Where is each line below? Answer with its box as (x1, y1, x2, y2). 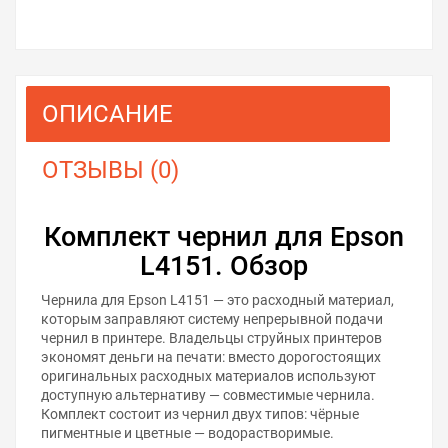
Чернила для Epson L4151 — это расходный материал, (41, 291, 394, 308)
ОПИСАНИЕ (42, 99, 173, 128)
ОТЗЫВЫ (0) (42, 155, 179, 184)
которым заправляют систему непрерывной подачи (41, 310, 383, 327)
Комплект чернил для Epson (44, 220, 404, 253)
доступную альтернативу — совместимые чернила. (41, 386, 375, 403)
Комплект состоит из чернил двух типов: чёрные (41, 405, 359, 422)
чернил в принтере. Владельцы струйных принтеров (41, 329, 382, 346)
